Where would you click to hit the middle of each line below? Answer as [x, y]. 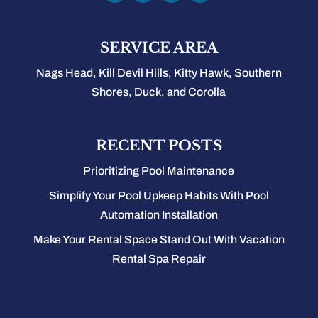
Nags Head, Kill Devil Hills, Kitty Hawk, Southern [159, 73]
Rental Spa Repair [159, 259]
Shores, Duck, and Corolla [159, 92]
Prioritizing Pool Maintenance [159, 171]
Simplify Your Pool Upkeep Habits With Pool [159, 196]
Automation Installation [159, 215]
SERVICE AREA [159, 48]
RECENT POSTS [159, 146]
